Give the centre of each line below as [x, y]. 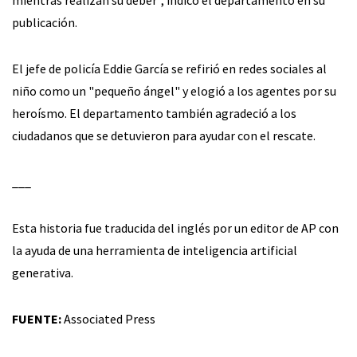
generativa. [43, 273]
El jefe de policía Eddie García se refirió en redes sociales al [169, 69]
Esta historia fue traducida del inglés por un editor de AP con [175, 228]
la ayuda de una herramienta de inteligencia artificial [155, 251]
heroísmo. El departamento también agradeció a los [154, 114]
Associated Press [108, 319]
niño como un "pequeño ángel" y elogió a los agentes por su [174, 91]
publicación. [45, 23]
